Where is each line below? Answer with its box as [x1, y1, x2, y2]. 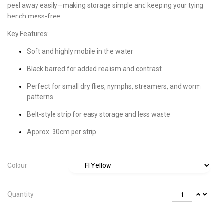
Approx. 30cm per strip [27, 127, 96, 136]
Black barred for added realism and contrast [27, 64, 162, 73]
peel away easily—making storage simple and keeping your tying [7, 1, 203, 9]
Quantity [7, 190, 34, 199]
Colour [7, 161, 27, 169]
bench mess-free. [7, 12, 62, 20]
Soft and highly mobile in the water [27, 47, 133, 55]
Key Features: [7, 29, 49, 37]
